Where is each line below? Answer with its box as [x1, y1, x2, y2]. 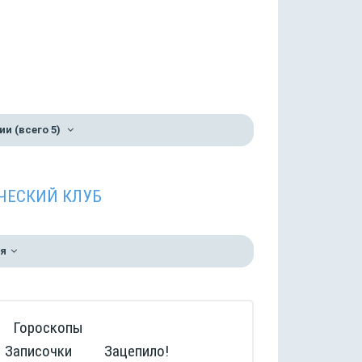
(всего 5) [12, 124, 63, 136]
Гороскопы [13, 318, 83, 337]
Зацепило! [104, 342, 169, 360]
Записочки [5, 342, 72, 360]
